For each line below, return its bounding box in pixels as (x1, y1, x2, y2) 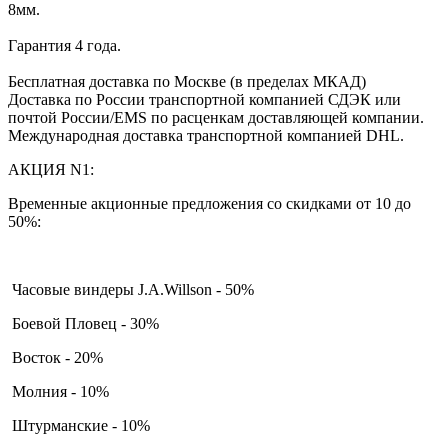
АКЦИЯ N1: (8, 160, 94, 178)
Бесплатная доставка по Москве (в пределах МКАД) (8, 72, 366, 90)
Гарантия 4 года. (8, 36, 121, 54)
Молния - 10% (8, 382, 113, 400)
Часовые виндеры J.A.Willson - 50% (8, 280, 258, 298)
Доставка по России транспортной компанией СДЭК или (8, 90, 401, 108)
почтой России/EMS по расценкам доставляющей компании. (8, 108, 424, 126)
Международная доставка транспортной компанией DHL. (8, 126, 404, 144)
